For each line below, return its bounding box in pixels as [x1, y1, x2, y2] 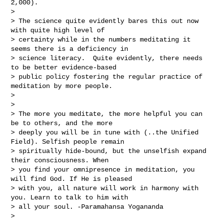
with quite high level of [11, 26, 109, 34]
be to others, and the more [11, 119, 117, 127]
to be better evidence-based [11, 63, 121, 71]
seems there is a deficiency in [11, 44, 132, 53]
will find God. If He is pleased [11, 175, 136, 183]
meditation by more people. [11, 82, 113, 90]
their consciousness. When [11, 156, 113, 164]
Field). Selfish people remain [11, 137, 129, 146]
